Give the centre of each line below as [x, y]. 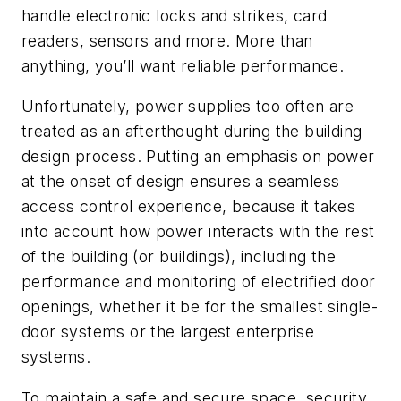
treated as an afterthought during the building [192, 132]
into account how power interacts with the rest [198, 232]
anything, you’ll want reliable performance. [183, 65]
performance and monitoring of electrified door [199, 282]
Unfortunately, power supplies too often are [188, 107]
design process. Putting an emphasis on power [198, 157]
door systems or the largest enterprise [168, 332]
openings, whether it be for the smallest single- [200, 307]
